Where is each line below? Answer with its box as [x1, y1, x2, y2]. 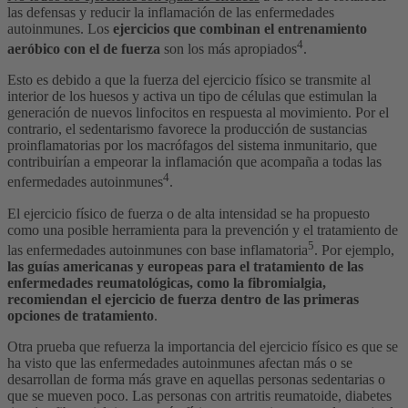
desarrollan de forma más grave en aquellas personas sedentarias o [7, 372, 385, 388]
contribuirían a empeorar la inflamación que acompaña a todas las [7, 154, 382, 170]
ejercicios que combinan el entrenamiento [113, 21, 367, 37]
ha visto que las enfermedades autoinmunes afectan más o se [7, 355, 352, 372]
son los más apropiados [160, 41, 297, 57]
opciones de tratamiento [7, 308, 154, 324]
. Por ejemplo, [314, 242, 394, 259]
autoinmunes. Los [7, 21, 113, 37]
